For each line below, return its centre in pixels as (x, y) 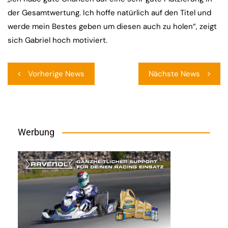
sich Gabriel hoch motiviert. (58, 40)
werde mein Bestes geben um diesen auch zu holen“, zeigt (112, 27)
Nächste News (174, 74)
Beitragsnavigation (45, 68)
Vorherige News (56, 74)
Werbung (36, 132)
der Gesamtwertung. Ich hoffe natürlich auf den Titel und (109, 13)
